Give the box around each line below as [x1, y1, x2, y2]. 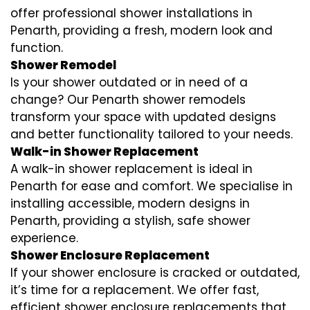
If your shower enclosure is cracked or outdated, [10, 264, 300, 282]
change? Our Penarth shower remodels [10, 91, 246, 109]
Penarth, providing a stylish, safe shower [10, 212, 250, 230]
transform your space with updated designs [10, 109, 276, 126]
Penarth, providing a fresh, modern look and [10, 22, 273, 39]
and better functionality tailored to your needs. [10, 126, 293, 143]
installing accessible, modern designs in [10, 195, 250, 212]
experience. [10, 230, 78, 247]
